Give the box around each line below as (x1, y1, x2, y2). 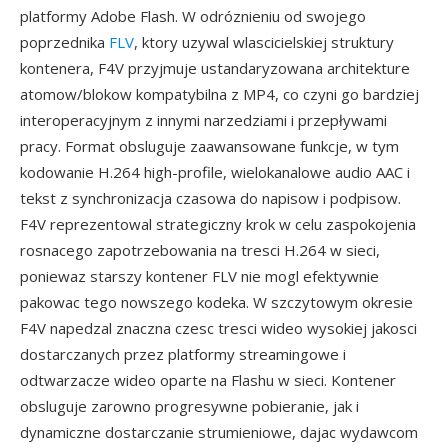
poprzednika (20, 32, 109, 52)
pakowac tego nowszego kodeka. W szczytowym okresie (20, 292, 413, 312)
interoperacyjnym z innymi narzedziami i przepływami (20, 110, 387, 130)
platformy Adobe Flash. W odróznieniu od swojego (20, 6, 366, 26)
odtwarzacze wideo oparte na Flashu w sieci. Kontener (20, 370, 396, 390)
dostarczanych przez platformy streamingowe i (20, 344, 346, 364)
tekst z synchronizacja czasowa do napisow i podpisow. (20, 188, 401, 208)
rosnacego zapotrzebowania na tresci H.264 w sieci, (20, 240, 380, 260)
